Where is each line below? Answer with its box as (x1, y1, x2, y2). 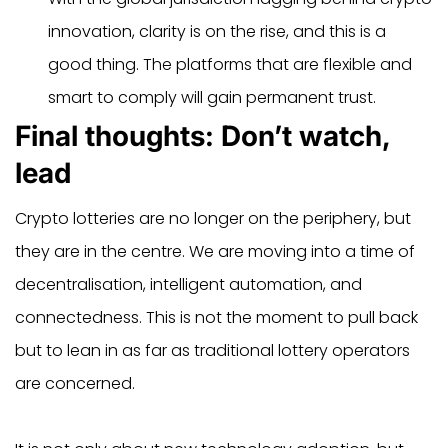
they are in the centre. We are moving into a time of (15, 239, 415, 263)
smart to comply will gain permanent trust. (48, 85, 376, 109)
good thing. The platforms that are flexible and (48, 52, 412, 76)
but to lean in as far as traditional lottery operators (15, 338, 410, 362)
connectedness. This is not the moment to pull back (15, 305, 418, 329)
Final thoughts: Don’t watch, (15, 118, 390, 153)
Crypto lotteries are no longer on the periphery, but (15, 206, 411, 230)
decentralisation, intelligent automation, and (15, 272, 362, 296)
